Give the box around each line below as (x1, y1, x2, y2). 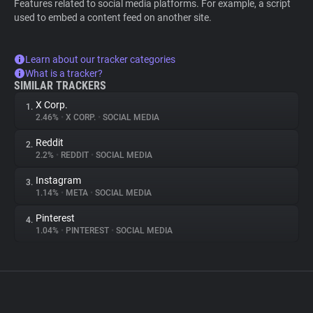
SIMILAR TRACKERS (14, 79, 106, 92)
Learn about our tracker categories (25, 54, 175, 65)
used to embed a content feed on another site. (14, 12, 212, 23)
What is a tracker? (25, 68, 103, 79)
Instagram (36, 175, 81, 186)
